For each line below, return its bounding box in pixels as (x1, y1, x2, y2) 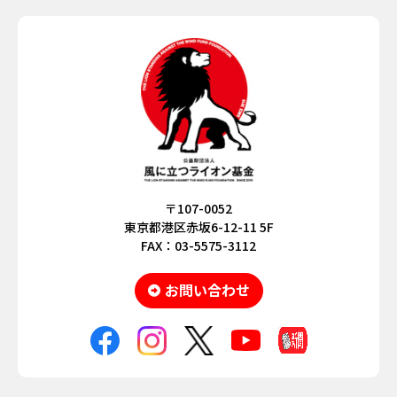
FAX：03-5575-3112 (141, 236, 256, 254)
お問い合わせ (164, 279, 250, 300)
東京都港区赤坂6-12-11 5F (123, 217, 274, 236)
